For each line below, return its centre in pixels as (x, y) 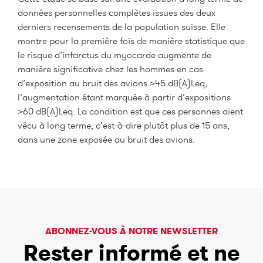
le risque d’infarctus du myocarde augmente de (114, 55)
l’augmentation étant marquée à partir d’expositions (124, 97)
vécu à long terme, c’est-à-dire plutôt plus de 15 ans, (124, 126)
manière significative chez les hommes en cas (110, 69)
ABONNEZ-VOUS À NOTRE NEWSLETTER (131, 231)
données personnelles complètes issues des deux (117, 13)
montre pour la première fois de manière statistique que (131, 41)
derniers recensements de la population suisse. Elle (122, 27)
